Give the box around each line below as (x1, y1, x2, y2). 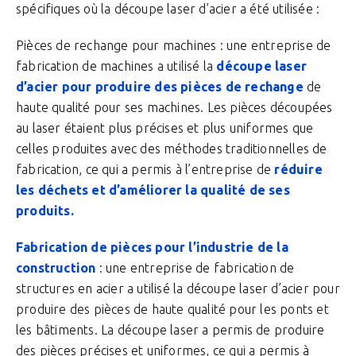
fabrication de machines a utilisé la (16, 59, 217, 73)
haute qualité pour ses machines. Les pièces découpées (16, 100, 333, 114)
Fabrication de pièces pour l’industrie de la (16, 240, 288, 254)
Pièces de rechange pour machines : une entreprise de (16, 38, 331, 52)
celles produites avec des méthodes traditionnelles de (16, 141, 327, 156)
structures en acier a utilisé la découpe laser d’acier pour (16, 281, 340, 296)
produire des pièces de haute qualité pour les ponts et (16, 302, 329, 316)
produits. (16, 203, 74, 218)
